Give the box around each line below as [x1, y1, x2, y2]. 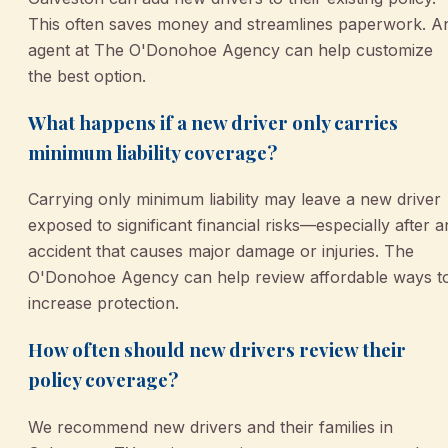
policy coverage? [28, 367, 178, 393]
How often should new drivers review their [28, 337, 406, 363]
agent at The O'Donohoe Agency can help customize [28, 40, 433, 61]
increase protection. [28, 293, 179, 314]
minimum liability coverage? [28, 139, 277, 165]
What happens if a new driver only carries [28, 109, 398, 135]
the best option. [28, 66, 146, 87]
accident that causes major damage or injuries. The [28, 241, 414, 262]
